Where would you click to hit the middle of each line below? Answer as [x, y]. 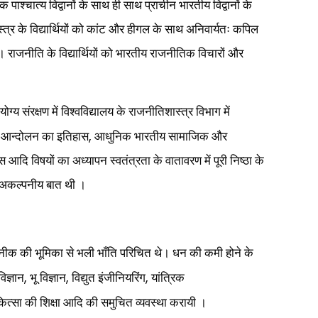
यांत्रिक [168, 278]
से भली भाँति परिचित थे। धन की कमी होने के [160, 253]
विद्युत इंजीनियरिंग [109, 278]
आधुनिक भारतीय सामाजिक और [161, 137]
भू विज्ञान [48, 278]
